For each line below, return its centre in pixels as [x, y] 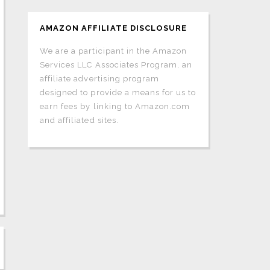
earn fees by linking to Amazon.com [115, 106]
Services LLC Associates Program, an [116, 65]
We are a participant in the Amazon [114, 51]
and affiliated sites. [79, 120]
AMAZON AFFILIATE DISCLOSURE [114, 28]
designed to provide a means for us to [118, 93]
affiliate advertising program [100, 79]
